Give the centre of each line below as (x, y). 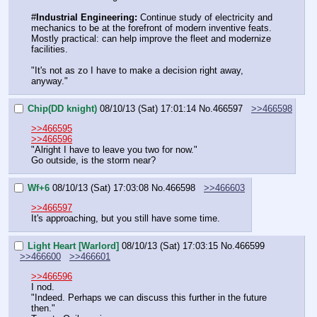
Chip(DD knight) (62, 108)
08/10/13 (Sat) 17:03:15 (170, 246)
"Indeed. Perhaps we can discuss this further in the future (149, 297)
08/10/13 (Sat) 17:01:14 (148, 108)
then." (43, 308)
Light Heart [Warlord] (73, 246)
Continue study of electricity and (205, 18)
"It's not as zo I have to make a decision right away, (137, 71)
